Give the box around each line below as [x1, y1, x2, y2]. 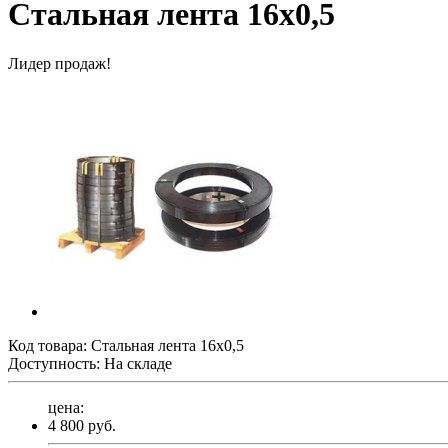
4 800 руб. [48, 416, 116, 434]
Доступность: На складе [8, 354, 172, 372]
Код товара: [8, 336, 91, 354]
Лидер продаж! [8, 54, 111, 72]
